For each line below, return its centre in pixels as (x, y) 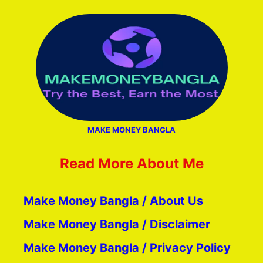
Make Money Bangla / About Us (113, 201)
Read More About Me (131, 163)
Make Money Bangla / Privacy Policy (127, 248)
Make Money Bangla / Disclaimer (117, 224)
